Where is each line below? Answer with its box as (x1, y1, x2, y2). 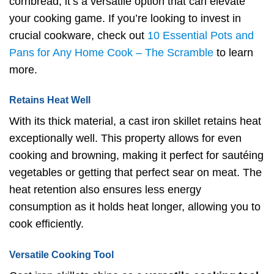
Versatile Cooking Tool (9, 249, 114, 260)
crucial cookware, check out (9, 29, 147, 42)
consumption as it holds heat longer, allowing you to (9, 201, 261, 213)
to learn (213, 46, 253, 59)
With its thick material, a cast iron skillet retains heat (9, 115, 261, 128)
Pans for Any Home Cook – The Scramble (9, 46, 213, 59)
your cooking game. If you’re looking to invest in (9, 12, 241, 25)
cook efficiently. (9, 218, 84, 231)
